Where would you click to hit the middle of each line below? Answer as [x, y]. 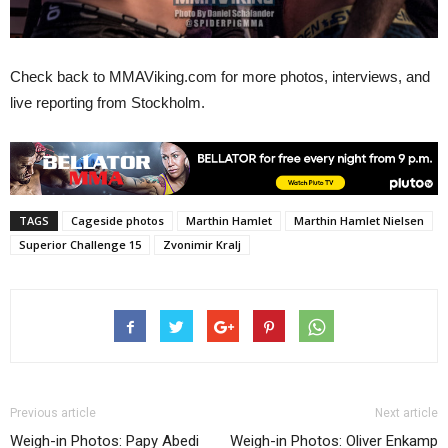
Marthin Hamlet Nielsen [359, 220]
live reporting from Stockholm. [107, 102]
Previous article [53, 412]
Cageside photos [117, 220]
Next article [406, 412]
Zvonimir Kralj [202, 244]
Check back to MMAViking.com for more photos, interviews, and [220, 76]
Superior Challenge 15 [80, 244]
